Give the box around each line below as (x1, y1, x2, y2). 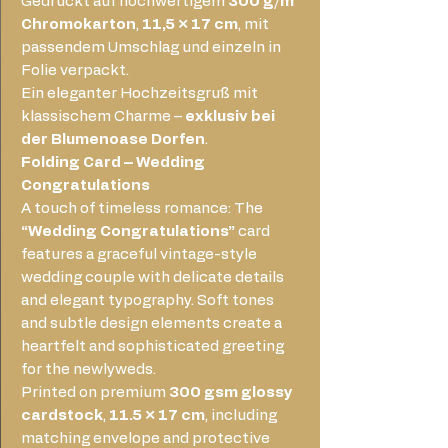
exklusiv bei (185, 108, 275, 124)
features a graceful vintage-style (21, 246, 257, 262)
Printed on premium (21, 384, 169, 400)
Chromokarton (21, 16, 136, 32)
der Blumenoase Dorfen (21, 131, 205, 147)
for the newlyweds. (21, 361, 156, 377)
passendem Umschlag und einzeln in (21, 39, 281, 55)
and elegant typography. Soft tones (21, 292, 274, 308)
